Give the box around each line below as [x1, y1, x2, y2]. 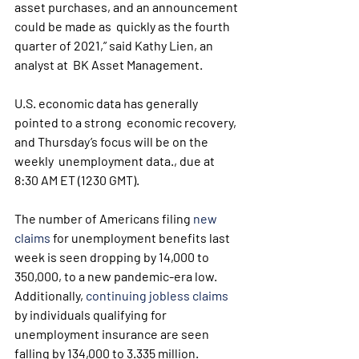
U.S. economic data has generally [14, 95, 200, 111]
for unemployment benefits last [50, 230, 232, 245]
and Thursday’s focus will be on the [14, 134, 211, 149]
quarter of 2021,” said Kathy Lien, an [14, 38, 216, 53]
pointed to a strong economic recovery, [14, 115, 239, 130]
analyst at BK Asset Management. [14, 57, 203, 72]
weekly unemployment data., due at [14, 153, 217, 168]
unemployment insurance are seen [14, 326, 212, 341]
